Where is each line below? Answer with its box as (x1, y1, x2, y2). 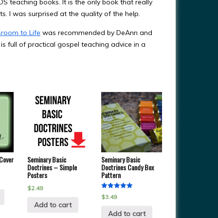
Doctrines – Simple (27, 162, 77, 173)
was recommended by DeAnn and (40, 28, 152, 37)
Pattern (101, 170, 121, 181)
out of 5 (101, 203, 120, 209)
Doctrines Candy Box (101, 162, 154, 173)
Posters (27, 170, 47, 181)
